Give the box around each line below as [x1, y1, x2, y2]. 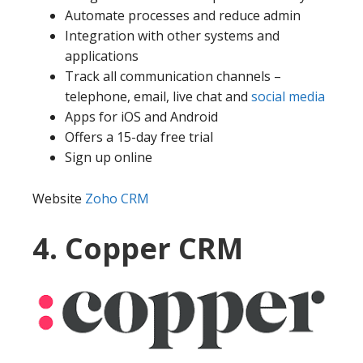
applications [65, 47, 139, 66]
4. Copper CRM [32, 228, 243, 269]
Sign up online [65, 148, 152, 167]
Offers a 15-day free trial [65, 128, 213, 147]
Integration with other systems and [65, 27, 280, 45]
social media [251, 88, 325, 106]
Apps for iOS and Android [65, 108, 218, 126]
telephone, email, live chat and [65, 88, 251, 106]
